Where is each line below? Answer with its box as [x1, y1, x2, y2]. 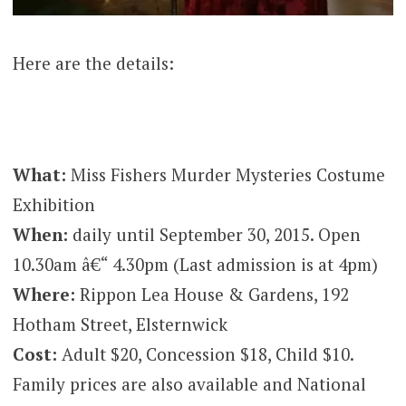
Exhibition [12, 192, 95, 216]
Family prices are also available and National [12, 372, 366, 395]
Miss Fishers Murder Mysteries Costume [65, 162, 385, 186]
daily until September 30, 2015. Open [67, 222, 361, 246]
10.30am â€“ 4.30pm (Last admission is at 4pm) [12, 252, 378, 275]
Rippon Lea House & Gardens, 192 [74, 282, 349, 305]
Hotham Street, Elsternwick [12, 312, 227, 335]
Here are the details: [12, 51, 174, 74]
